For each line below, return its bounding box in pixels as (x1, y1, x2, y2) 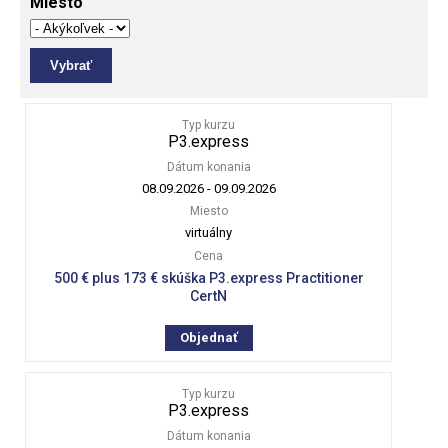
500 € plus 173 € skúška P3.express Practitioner (53, 269, 364, 286)
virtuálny (185, 224, 233, 240)
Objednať (179, 329, 238, 345)
